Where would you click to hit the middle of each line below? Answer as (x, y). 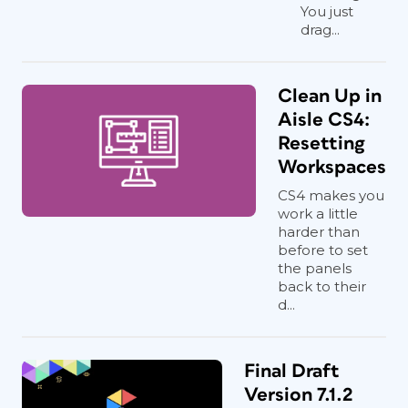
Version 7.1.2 (298, 395)
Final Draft (292, 371)
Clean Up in (330, 96)
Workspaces (332, 167)
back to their (322, 286)
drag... (320, 30)
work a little (318, 214)
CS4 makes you (331, 195)
